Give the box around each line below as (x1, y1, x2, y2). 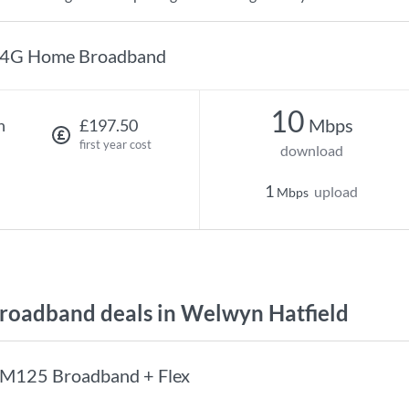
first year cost (79, 137, 152, 152)
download (279, 142, 343, 159)
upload (314, 183, 358, 200)
